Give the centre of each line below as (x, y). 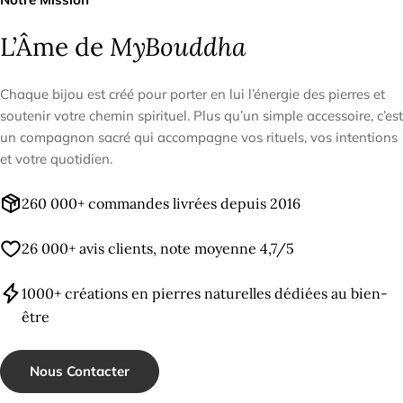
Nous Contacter (80, 372)
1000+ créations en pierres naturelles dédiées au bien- (205, 294)
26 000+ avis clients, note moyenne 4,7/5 (158, 249)
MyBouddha (178, 47)
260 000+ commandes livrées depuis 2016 (161, 204)
